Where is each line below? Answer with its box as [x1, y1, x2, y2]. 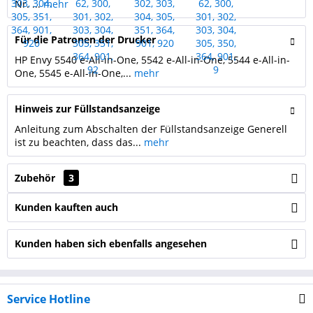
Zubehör [15, 171, 58, 184]
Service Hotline [7, 291, 90, 307]
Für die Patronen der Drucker [15, 33, 156, 46]
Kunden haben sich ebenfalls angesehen [15, 237, 207, 250]
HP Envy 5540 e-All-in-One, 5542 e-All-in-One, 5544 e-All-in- [15, 53, 290, 66]
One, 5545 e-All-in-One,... [15, 66, 134, 80]
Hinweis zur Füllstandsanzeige [15, 102, 160, 115]
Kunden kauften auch [15, 201, 118, 214]
